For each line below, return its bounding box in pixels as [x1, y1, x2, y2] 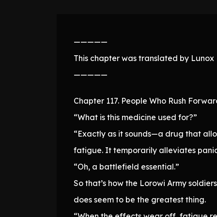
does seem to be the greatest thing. [74, 194, 206, 204]
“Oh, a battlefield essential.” [74, 161, 179, 171]
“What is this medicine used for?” [74, 112, 197, 122]
